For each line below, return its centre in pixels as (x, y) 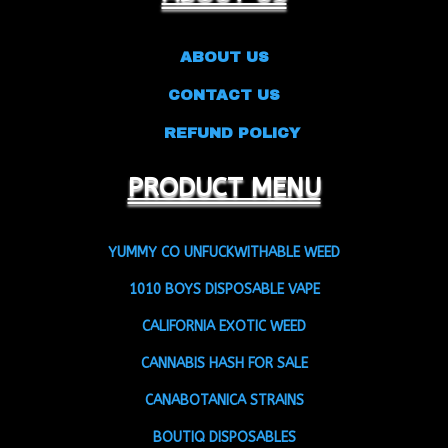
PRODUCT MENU (224, 187)
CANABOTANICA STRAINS (224, 400)
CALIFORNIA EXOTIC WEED (224, 326)
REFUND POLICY (224, 132)
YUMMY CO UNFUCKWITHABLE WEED (224, 252)
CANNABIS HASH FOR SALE (224, 363)
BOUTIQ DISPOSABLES (224, 437)
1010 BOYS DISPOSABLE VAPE (224, 289)
